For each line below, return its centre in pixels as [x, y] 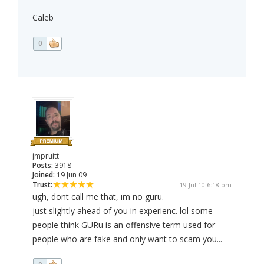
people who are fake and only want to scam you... [127, 239]
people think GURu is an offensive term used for [124, 225]
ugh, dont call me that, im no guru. [98, 197]
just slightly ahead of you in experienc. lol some [123, 211]
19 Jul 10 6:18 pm [206, 185]
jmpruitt [46, 156]
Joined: [44, 175]
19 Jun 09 [71, 175]
